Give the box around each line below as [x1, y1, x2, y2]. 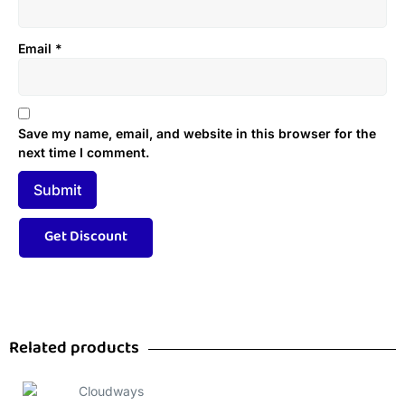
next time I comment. [18, 145, 149, 161]
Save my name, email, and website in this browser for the [18, 126, 376, 142]
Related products [9, 334, 139, 364]
